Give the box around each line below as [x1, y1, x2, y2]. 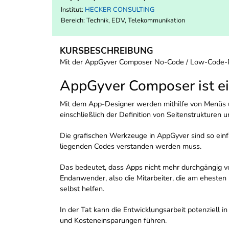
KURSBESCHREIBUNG [60, 45, 153, 57]
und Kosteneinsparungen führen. [60, 215, 167, 226]
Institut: [61, 5, 85, 15]
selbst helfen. [60, 184, 104, 194]
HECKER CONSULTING [85, 5, 154, 15]
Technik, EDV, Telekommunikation [86, 16, 185, 26]
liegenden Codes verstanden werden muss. [60, 141, 201, 152]
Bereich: [61, 16, 86, 26]
